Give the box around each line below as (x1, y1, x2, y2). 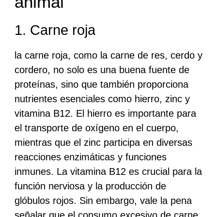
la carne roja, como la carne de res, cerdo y (15, 49, 202, 61)
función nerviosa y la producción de (15, 180, 166, 191)
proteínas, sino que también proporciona (15, 78, 188, 90)
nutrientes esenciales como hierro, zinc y (15, 93, 190, 104)
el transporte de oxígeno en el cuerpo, (15, 122, 179, 133)
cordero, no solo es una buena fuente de (15, 64, 189, 75)
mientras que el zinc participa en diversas (15, 137, 192, 148)
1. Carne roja (15, 22, 95, 38)
